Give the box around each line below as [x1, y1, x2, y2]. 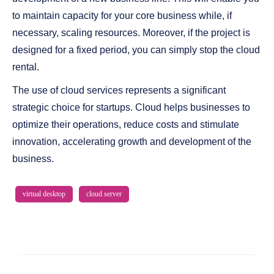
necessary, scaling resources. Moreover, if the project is [12, 28, 250, 38]
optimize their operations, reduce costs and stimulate [12, 119, 239, 130]
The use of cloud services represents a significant [12, 85, 226, 95]
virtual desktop [23, 190, 65, 198]
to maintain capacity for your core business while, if [12, 10, 232, 21]
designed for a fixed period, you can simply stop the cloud [12, 45, 260, 55]
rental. [12, 62, 39, 72]
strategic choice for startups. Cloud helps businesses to [12, 102, 250, 113]
